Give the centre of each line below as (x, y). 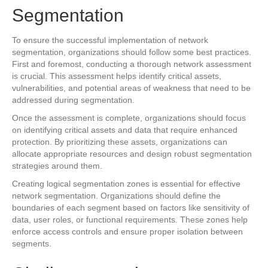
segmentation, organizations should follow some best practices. (132, 52)
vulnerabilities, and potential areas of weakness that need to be (131, 88)
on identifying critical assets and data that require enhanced (125, 130)
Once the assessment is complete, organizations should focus (129, 118)
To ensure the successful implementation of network (110, 40)
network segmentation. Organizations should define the (116, 195)
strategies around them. (57, 165)
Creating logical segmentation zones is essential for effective (126, 183)
